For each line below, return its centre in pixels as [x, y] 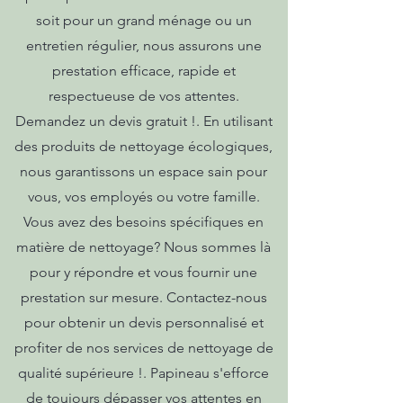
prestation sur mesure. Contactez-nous [143, 297]
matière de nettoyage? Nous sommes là [143, 247]
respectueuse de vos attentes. [143, 96]
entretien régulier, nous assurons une [143, 45]
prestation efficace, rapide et [143, 71]
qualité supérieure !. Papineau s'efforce [143, 373]
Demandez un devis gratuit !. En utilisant [143, 121]
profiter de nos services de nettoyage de [143, 348]
